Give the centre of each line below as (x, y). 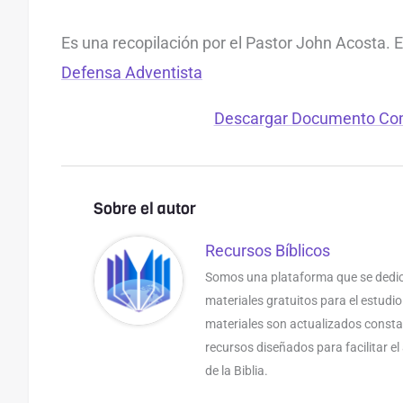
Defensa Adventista (132, 72)
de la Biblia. (236, 371)
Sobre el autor (145, 209)
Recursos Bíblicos (267, 251)
